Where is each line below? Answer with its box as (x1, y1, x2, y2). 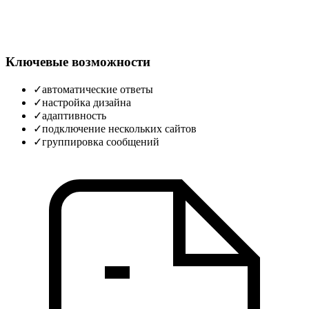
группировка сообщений (42, 135, 159, 148)
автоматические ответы (42, 83, 153, 95)
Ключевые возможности (6, 54, 150, 70)
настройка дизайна (42, 96, 131, 108)
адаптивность (42, 109, 106, 121)
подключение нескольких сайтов (42, 122, 197, 134)
